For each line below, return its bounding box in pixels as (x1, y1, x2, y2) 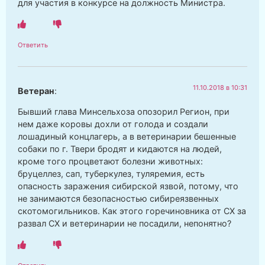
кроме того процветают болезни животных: (18, 156, 203, 167)
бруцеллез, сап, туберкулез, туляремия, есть (18, 169, 205, 179)
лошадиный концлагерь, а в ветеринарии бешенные (18, 131, 236, 142)
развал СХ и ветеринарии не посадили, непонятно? (18, 218, 231, 229)
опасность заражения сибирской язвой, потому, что (18, 181, 238, 192)
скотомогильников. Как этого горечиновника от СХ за (18, 206, 246, 216)
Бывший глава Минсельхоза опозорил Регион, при (18, 106, 230, 117)
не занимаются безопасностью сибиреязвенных (18, 193, 219, 204)
